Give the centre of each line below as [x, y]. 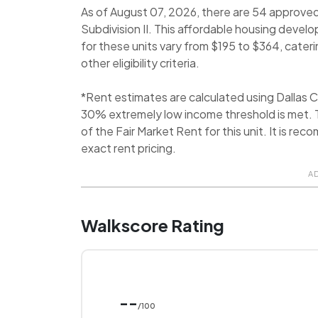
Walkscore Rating [153, 225]
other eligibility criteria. [141, 62]
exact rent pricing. [129, 148]
